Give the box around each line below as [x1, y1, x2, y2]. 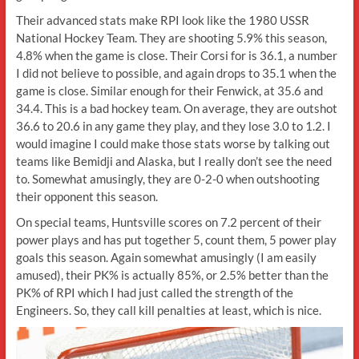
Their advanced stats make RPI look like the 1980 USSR [15, 13, 309, 27]
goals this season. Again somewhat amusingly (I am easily [15, 250, 317, 264]
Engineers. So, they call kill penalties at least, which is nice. [15, 303, 321, 317]
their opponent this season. [15, 189, 158, 204]
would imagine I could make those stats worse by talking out [15, 136, 330, 151]
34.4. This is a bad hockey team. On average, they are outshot [15, 101, 337, 115]
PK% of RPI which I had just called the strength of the [15, 285, 293, 300]
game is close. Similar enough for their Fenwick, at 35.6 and [15, 83, 323, 98]
